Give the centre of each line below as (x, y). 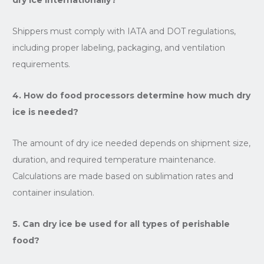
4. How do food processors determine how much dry (131, 95)
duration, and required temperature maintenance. (114, 159)
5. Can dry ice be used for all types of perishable (121, 224)
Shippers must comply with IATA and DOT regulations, (124, 31)
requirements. (41, 64)
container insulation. (53, 192)
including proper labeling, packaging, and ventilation (118, 47)
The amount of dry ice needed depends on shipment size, (131, 143)
